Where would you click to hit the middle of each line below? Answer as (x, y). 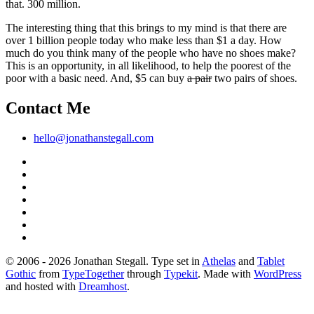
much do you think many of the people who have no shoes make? (151, 53)
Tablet (271, 261)
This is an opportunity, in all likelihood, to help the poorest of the (148, 65)
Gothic (21, 273)
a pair (199, 78)
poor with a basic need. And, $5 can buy (96, 78)
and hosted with (42, 286)
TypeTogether (93, 273)
